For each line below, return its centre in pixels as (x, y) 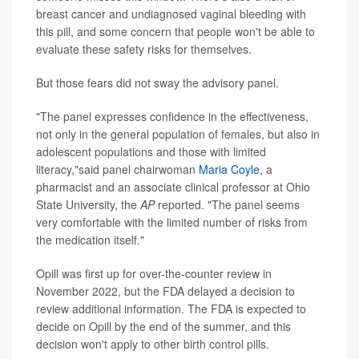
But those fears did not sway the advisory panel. (157, 83)
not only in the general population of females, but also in (178, 134)
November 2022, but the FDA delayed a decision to (165, 291)
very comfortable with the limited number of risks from (172, 222)
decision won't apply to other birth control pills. (153, 344)
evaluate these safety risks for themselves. (144, 49)
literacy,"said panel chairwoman (117, 169)
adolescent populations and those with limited (151, 152)
